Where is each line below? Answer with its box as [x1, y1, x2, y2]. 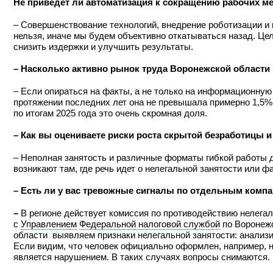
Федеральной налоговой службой [79, 218, 220, 229]
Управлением [21, 218, 77, 229]
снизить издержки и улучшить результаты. [13, 41, 193, 52]
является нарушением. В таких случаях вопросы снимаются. [13, 251, 270, 262]
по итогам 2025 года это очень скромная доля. [13, 107, 207, 118]
